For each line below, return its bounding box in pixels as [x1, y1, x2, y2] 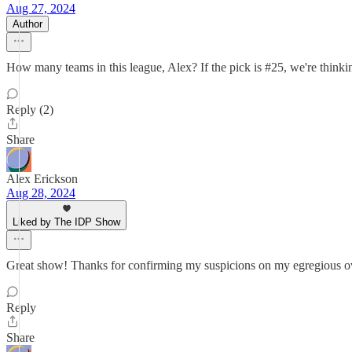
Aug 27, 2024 [6, 2, 75, 15]
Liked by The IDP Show [13, 216, 120, 228]
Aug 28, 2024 [6, 186, 75, 200]
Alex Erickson [6, 172, 78, 185]
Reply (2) [6, 103, 53, 116]
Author [13, 18, 42, 30]
